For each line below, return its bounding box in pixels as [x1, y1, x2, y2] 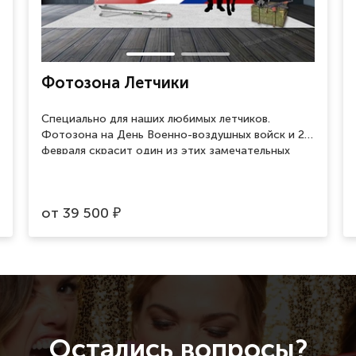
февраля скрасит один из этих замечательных [41, 144, 290, 158]
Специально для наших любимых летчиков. [41, 112, 270, 126]
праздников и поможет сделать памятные [41, 160, 269, 174]
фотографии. [41, 176, 111, 190]
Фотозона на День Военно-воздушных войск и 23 [41, 128, 311, 142]
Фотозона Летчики [41, 73, 189, 93]
